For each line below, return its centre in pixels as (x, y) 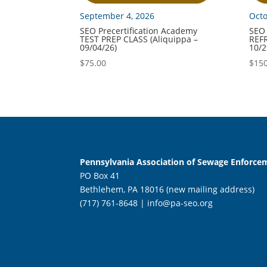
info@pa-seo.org (180, 203)
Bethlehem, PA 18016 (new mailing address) (167, 190)
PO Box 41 (100, 176)
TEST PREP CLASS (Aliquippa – (139, 39)
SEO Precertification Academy (139, 30)
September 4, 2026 (117, 15)
